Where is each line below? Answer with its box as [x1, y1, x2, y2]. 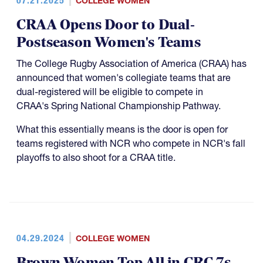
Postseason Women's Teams [16, 33, 201, 52]
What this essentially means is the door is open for [16, 123, 228, 136]
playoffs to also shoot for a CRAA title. [16, 151, 176, 164]
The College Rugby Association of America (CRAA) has [16, 58, 247, 70]
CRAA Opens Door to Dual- [16, 16, 195, 35]
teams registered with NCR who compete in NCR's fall [16, 137, 245, 150]
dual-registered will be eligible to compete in [16, 86, 203, 98]
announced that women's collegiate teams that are [16, 72, 231, 84]
